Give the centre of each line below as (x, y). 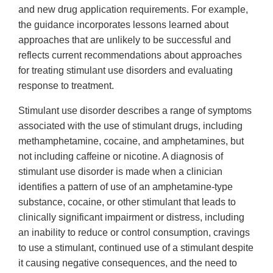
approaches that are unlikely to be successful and (125, 40)
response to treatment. (66, 86)
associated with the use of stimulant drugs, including (130, 126)
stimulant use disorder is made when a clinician (120, 172)
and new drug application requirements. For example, (133, 10)
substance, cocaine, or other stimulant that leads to (127, 202)
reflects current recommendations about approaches (130, 55)
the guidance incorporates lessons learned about (123, 25)
